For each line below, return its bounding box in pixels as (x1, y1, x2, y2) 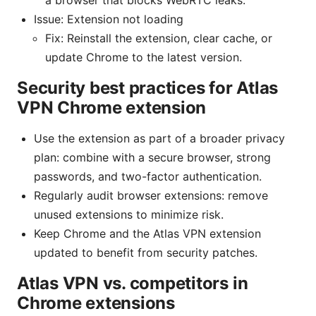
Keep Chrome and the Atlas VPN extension (34, 226, 261, 241)
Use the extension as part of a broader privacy (34, 130, 285, 145)
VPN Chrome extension (17, 97, 207, 118)
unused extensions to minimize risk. (34, 207, 224, 221)
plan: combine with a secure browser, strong (34, 150, 271, 164)
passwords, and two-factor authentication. (34, 169, 262, 183)
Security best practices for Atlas (17, 77, 279, 98)
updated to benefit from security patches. (34, 245, 257, 260)
